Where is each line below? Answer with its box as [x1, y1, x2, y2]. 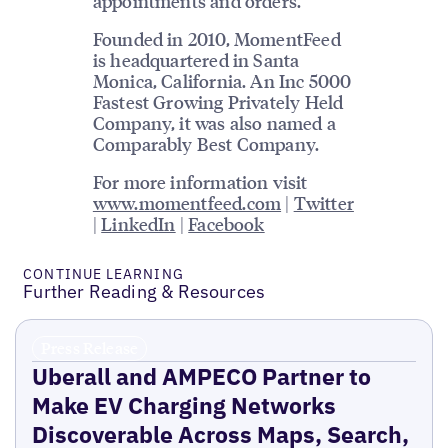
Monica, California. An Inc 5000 [92, 68, 352, 92]
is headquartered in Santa [92, 47, 300, 71]
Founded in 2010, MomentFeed [92, 26, 341, 50]
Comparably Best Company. [92, 131, 320, 155]
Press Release [40, 337, 139, 358]
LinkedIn [101, 211, 176, 235]
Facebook [188, 211, 265, 235]
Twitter [293, 190, 354, 214]
